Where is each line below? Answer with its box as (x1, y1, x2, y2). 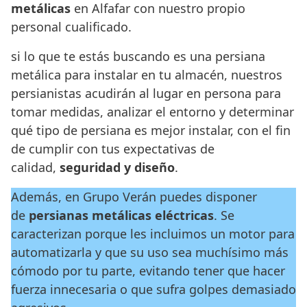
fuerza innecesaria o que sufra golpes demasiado (11, 281, 296, 298)
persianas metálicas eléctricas (29, 207, 214, 224)
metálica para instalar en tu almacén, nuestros (11, 66, 282, 84)
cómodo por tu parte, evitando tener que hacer (11, 262, 285, 280)
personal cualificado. (11, 19, 132, 36)
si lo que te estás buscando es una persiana (11, 48, 265, 65)
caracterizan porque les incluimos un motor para (11, 225, 295, 243)
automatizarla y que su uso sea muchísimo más (11, 244, 288, 261)
